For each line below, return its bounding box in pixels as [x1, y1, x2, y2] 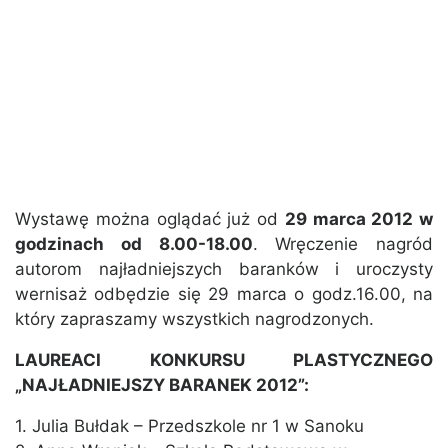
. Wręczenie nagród [252, 234, 433, 255]
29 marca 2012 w [284, 209, 433, 230]
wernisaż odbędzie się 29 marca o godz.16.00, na [15, 284, 433, 305]
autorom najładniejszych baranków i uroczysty [15, 259, 433, 280]
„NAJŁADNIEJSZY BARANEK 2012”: [15, 375, 309, 396]
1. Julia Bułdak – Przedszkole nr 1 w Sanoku [15, 416, 364, 437]
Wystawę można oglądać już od [15, 209, 285, 230]
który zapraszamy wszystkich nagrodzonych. [15, 309, 374, 330]
